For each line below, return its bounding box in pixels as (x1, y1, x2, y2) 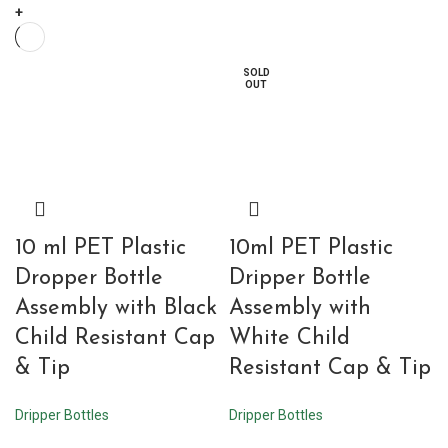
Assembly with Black (15, 297, 217, 320)
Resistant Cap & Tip (229, 357, 431, 380)
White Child (229, 327, 350, 350)
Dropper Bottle (15, 267, 163, 290)
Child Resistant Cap (15, 327, 215, 350)
